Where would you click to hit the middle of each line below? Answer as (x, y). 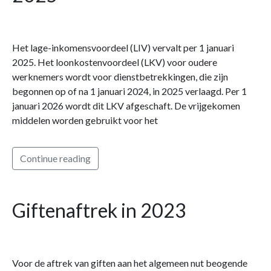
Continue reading (55, 158)
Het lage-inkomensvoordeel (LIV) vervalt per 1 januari (123, 47)
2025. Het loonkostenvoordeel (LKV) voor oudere (115, 62)
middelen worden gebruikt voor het (85, 120)
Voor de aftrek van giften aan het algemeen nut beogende (130, 263)
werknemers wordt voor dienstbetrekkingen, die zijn (120, 76)
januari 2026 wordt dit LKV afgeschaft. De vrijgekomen (126, 105)
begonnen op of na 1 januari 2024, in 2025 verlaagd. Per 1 (129, 91)
